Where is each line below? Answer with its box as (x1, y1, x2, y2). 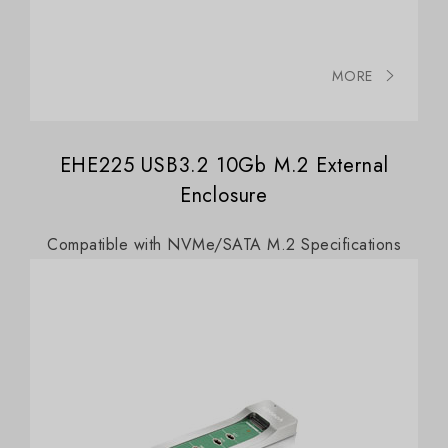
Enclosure (179, 181, 269, 210)
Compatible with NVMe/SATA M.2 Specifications (47, 233, 401, 256)
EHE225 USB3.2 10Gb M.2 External (59, 151, 389, 180)
